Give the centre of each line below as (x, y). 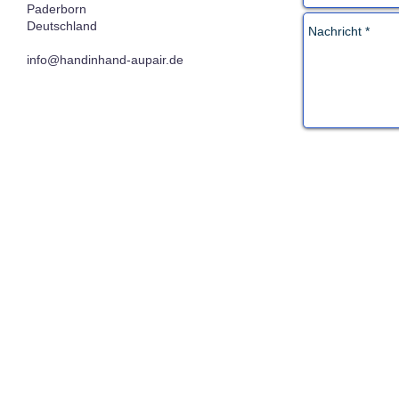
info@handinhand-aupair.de (105, 60)
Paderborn (57, 9)
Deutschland (62, 26)
